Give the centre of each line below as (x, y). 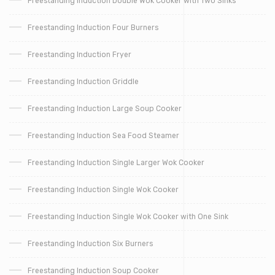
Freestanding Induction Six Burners (90, 244)
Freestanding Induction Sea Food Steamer (103, 136)
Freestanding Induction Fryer (79, 55)
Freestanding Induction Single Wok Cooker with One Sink (128, 217)
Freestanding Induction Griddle (83, 82)
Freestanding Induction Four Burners (93, 28)
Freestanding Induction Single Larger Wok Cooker (116, 163)
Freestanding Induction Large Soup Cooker (105, 109)
